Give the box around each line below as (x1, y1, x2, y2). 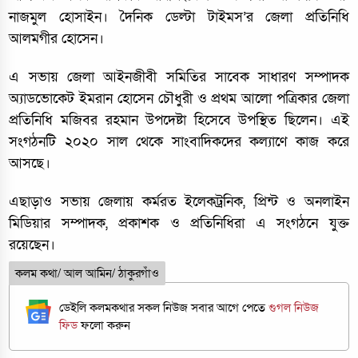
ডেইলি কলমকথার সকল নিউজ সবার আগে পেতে (59, 299, 269, 316)
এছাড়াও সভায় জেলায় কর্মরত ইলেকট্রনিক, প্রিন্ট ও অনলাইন (9, 193, 349, 211)
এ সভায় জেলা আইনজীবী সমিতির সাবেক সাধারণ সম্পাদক (9, 68, 349, 86)
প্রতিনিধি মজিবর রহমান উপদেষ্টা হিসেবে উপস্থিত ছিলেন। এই (9, 111, 349, 129)
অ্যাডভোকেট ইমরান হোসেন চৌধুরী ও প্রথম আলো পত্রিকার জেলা (9, 89, 349, 108)
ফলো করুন (81, 316, 131, 333)
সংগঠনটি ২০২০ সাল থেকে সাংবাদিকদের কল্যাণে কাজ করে (9, 133, 349, 151)
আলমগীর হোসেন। (9, 30, 105, 48)
